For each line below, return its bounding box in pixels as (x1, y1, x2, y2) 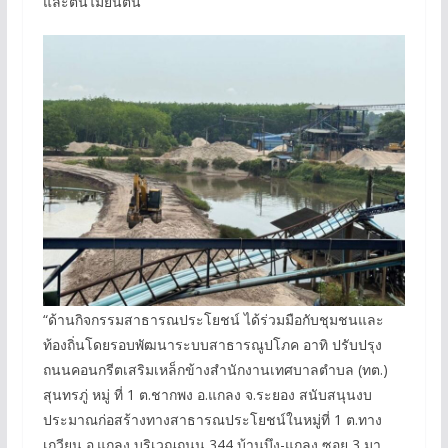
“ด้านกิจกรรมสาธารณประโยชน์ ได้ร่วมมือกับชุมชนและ (42, 309, 384, 329)
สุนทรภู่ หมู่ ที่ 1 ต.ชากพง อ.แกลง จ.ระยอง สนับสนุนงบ (42, 384, 372, 404)
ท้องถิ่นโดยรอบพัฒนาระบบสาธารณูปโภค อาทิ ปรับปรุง (42, 334, 382, 354)
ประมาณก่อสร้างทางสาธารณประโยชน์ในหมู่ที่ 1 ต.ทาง (42, 409, 382, 429)
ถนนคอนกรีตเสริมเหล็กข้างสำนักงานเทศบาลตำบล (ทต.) (42, 359, 388, 379)
